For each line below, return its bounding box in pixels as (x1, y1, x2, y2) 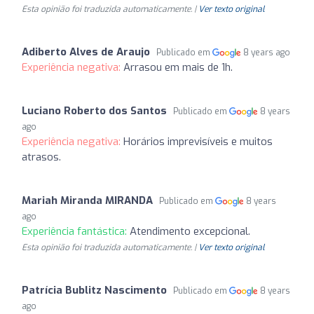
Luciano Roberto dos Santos (22, 104, 167, 118)
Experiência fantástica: (22, 224, 130, 238)
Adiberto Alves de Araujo (22, 45, 150, 59)
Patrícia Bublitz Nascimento (22, 283, 167, 297)
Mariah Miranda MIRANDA (22, 193, 153, 207)
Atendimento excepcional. (130, 224, 250, 238)
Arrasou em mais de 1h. (123, 60, 233, 74)
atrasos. (22, 150, 61, 164)
